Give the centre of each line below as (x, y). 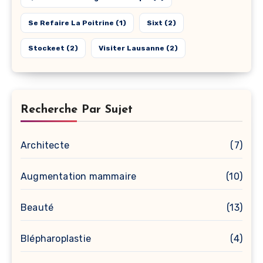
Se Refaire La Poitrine (71, 23)
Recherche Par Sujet (77, 109)
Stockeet (46, 48)
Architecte (45, 145)
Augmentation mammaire (79, 176)
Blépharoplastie (56, 238)
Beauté (37, 207)
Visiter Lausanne (131, 48)
